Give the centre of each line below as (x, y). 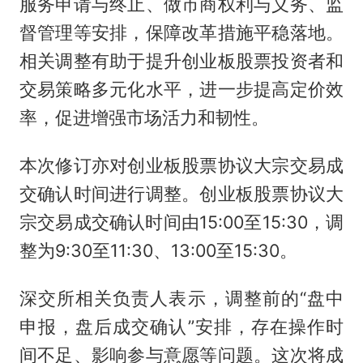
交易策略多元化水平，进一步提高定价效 (181, 90)
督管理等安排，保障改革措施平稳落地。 (181, 33)
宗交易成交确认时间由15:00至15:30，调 (181, 222)
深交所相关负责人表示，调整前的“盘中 (181, 299)
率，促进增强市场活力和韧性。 (144, 118)
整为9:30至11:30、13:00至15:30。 (158, 251)
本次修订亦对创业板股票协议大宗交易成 (181, 166)
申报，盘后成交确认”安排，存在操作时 (181, 327)
